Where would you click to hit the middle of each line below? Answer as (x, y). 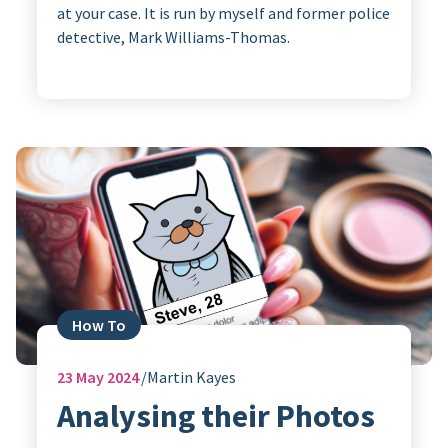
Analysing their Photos (215, 415)
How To (98, 324)
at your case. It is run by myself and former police (223, 13)
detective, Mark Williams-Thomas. (173, 37)
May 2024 (105, 376)
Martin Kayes (191, 376)
